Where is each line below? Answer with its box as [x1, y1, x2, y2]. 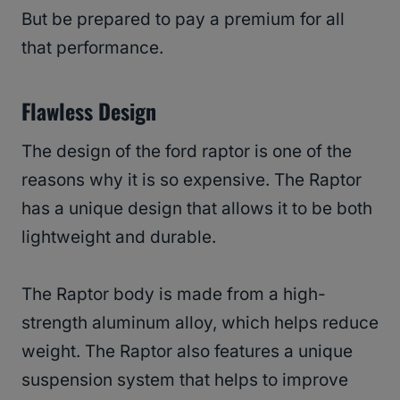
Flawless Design [21, 95, 162, 128]
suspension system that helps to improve [21, 370, 348, 391]
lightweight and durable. [21, 227, 221, 248]
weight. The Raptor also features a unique [21, 341, 353, 362]
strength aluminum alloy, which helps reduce [21, 312, 379, 334]
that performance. [21, 37, 163, 59]
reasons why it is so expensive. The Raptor [21, 170, 362, 191]
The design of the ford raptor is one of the [21, 141, 352, 162]
